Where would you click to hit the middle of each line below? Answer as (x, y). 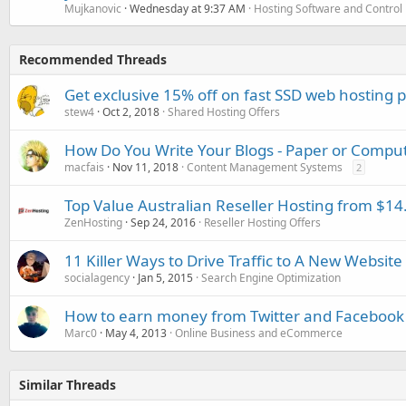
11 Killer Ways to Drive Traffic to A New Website (233, 261)
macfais (84, 167)
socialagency (97, 278)
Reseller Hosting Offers (262, 222)
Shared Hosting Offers (224, 112)
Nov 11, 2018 (145, 167)
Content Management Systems (265, 167)
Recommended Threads (93, 59)
